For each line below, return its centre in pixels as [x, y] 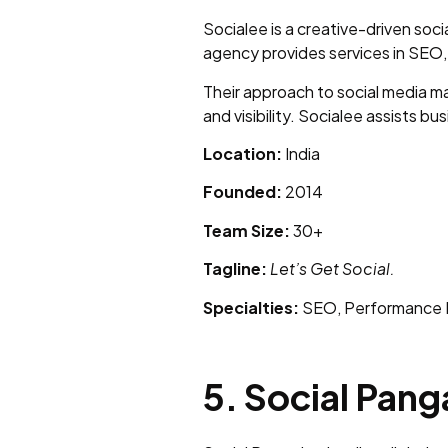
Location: [242, 153]
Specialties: [251, 307]
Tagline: [235, 269]
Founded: [242, 192]
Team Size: [246, 230]
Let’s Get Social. [332, 269]
